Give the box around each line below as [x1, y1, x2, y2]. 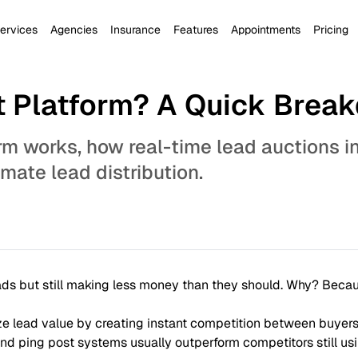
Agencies [50, 22, 97, 37]
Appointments [231, 22, 300, 37]
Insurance [110, 22, 161, 37]
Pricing [313, 22, 348, 37]
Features [173, 22, 218, 37]
